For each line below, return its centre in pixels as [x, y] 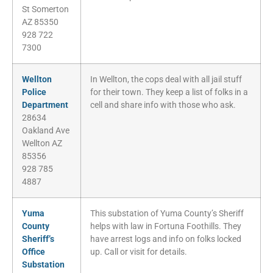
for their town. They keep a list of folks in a [169, 93]
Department [45, 105]
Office [34, 252]
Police [34, 93]
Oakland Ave [46, 131]
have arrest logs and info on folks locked [166, 239]
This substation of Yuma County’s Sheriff [167, 214]
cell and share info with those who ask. [163, 105]
